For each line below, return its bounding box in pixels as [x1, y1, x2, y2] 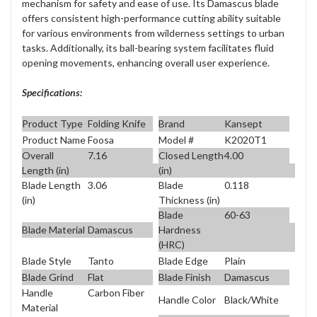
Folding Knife [87, 117, 146, 129]
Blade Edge [158, 254, 208, 267]
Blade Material [22, 223, 85, 236]
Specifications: [22, 86, 82, 99]
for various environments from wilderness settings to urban [22, 27, 284, 40]
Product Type [22, 117, 83, 129]
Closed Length [158, 149, 224, 162]
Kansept [224, 117, 263, 129]
